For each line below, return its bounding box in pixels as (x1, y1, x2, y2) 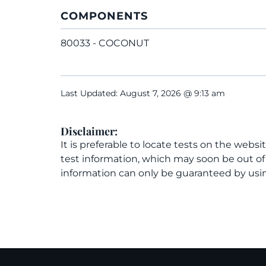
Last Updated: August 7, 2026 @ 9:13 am (61, 88, 225, 99)
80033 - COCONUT (61, 37, 149, 49)
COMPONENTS (61, 9, 148, 23)
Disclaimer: (61, 124, 118, 138)
